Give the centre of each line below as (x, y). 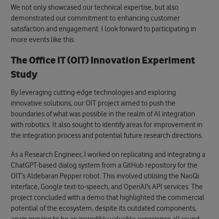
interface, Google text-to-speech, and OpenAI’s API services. (101, 187)
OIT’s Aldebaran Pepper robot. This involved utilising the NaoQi (105, 176)
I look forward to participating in (149, 29)
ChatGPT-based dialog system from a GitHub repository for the (104, 166)
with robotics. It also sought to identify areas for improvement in (107, 125)
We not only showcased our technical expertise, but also (95, 7)
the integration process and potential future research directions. (107, 135)
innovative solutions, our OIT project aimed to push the (93, 103)
